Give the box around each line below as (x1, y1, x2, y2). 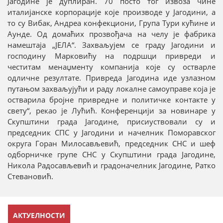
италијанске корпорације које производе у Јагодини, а (7, 6, 216, 17)
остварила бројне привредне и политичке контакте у (7, 94, 216, 105)
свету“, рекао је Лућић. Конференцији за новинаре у (7, 105, 216, 115)
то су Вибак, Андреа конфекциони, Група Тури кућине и (7, 17, 216, 28)
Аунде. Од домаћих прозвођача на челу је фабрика (7, 28, 216, 39)
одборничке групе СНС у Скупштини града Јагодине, (7, 149, 216, 159)
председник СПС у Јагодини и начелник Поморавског (7, 127, 216, 137)
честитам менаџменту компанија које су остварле (7, 61, 216, 72)
